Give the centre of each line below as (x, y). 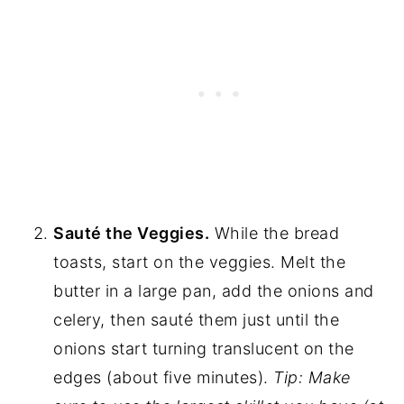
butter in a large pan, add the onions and (214, 291)
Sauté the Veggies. (132, 234)
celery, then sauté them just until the (197, 320)
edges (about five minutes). (164, 378)
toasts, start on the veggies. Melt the (200, 262)
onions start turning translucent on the (204, 349)
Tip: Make (312, 378)
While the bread (275, 234)
